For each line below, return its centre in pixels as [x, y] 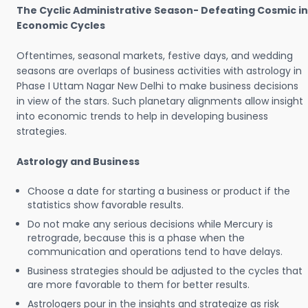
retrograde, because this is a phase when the [136, 238]
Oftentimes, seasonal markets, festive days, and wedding [155, 56]
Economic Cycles [61, 25]
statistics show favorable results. [106, 205]
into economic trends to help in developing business [142, 116]
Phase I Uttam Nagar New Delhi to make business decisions [157, 86]
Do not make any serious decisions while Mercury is [150, 224]
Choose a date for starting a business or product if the [159, 191]
